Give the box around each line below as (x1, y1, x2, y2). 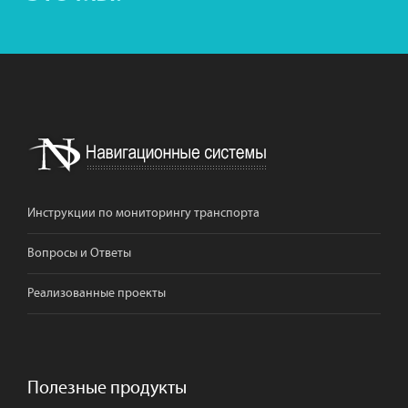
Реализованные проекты (27, 285, 166, 301)
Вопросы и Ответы (27, 245, 131, 260)
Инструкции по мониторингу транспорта (27, 205, 260, 220)
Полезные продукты (27, 377, 187, 398)
